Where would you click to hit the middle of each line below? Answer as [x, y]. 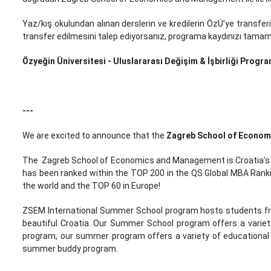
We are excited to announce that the [94, 136]
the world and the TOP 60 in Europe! [91, 186]
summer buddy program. [70, 249]
